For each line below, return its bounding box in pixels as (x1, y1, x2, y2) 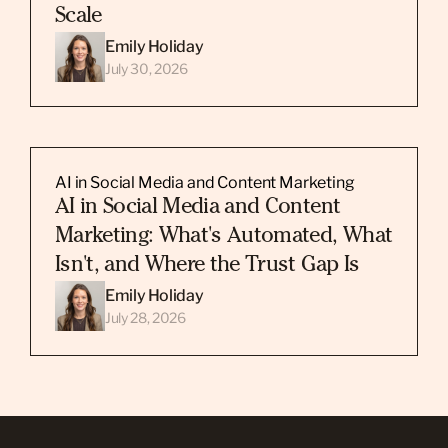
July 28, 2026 (105, 308, 186, 326)
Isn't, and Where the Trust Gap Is (55, 255, 360, 277)
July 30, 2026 (105, 59, 188, 77)
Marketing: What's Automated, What (55, 226, 393, 248)
